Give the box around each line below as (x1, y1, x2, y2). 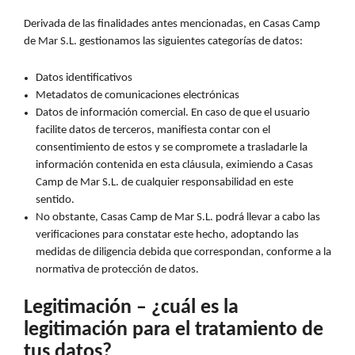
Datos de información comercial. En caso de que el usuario (36, 106, 310, 119)
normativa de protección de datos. (36, 263, 199, 276)
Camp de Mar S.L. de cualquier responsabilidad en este (36, 176, 293, 189)
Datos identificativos (36, 71, 132, 84)
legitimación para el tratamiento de (24, 320, 323, 341)
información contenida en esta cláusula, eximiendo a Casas (36, 158, 313, 171)
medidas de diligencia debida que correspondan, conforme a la (36, 246, 331, 258)
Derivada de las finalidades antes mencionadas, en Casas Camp (24, 17, 320, 30)
